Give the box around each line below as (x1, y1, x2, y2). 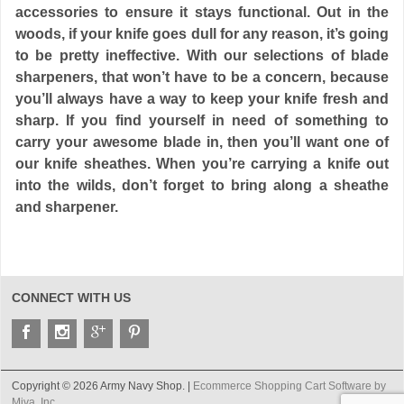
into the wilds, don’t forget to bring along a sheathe (15, 178, 389, 193)
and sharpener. (15, 199, 118, 215)
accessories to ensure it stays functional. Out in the (15, 5, 389, 20)
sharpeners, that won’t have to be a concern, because (15, 69, 389, 85)
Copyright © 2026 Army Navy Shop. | (12, 380, 193, 392)
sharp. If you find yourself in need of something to (15, 113, 389, 128)
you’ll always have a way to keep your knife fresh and (15, 91, 389, 106)
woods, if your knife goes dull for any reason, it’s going (15, 26, 389, 41)
